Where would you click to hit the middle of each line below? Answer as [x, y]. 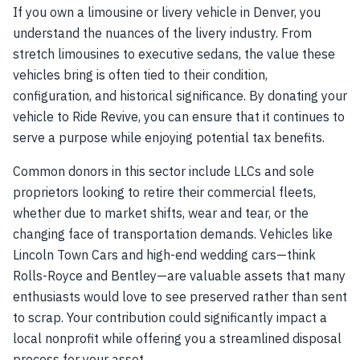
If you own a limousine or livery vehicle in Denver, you [167, 12]
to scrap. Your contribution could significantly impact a [170, 317]
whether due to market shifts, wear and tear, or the [161, 213]
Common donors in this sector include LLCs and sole [164, 171]
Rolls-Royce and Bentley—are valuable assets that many [179, 276]
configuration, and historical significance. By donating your [180, 96]
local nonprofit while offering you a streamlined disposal [177, 338]
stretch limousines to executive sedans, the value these [174, 54]
